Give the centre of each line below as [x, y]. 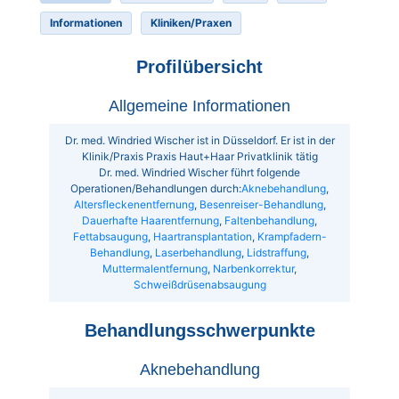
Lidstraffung [277, 253]
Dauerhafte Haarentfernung [151, 221]
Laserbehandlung [198, 253]
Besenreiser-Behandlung [261, 205]
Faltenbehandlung [269, 221]
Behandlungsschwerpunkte [199, 331]
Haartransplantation [202, 237]
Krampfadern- [292, 237]
